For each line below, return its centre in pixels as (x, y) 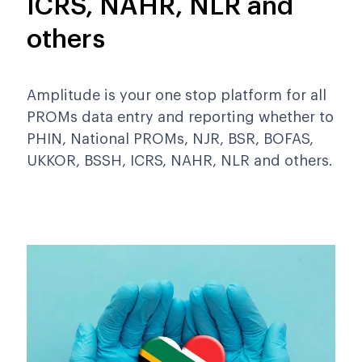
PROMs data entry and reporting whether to (180, 118)
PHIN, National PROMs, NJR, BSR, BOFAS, (170, 139)
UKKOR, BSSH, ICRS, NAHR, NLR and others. (180, 161)
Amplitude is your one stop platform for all (177, 96)
